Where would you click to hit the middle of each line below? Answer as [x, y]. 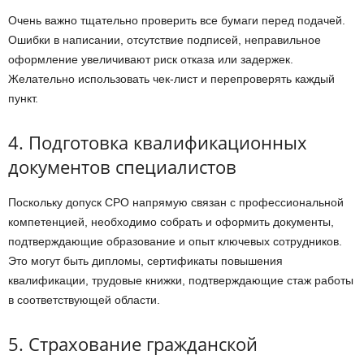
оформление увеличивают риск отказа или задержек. [151, 60]
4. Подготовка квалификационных [158, 143]
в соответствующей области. [84, 300]
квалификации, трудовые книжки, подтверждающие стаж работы [181, 281]
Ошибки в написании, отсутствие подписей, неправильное [165, 40]
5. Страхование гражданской [133, 344]
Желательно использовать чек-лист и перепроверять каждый [171, 79]
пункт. [23, 99]
